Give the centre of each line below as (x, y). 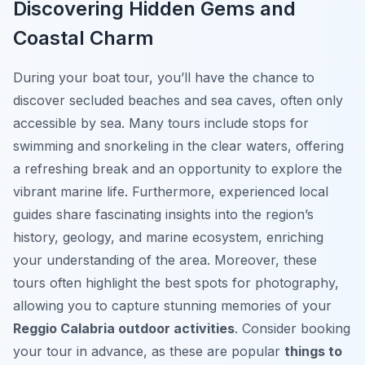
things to (313, 352)
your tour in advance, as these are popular (149, 352)
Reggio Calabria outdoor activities (124, 329)
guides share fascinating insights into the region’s (163, 215)
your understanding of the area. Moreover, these (165, 260)
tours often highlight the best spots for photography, (176, 283)
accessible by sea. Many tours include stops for (161, 123)
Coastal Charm (84, 38)
